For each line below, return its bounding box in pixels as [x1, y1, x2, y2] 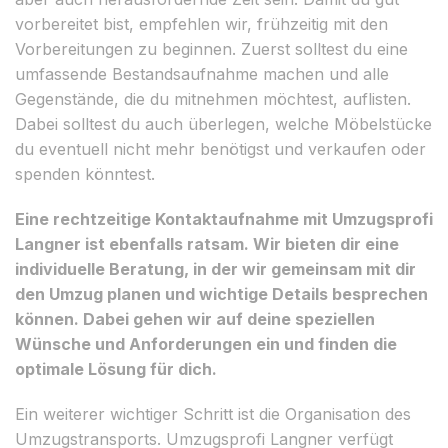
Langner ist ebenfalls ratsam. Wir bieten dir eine [15, 233, 399, 254]
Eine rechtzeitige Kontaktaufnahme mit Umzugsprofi [15, 208, 433, 229]
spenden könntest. [15, 163, 155, 184]
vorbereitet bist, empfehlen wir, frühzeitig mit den [15, 13, 388, 34]
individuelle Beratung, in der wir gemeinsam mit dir [15, 258, 416, 279]
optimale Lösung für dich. [15, 358, 217, 379]
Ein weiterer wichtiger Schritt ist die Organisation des [15, 403, 411, 424]
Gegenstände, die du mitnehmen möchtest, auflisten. [15, 88, 411, 109]
